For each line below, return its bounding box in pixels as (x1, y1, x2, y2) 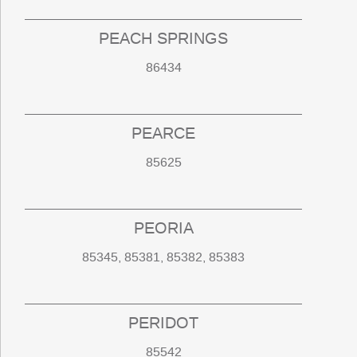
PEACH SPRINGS (99, 28, 229, 49)
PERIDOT (128, 312, 199, 334)
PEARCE (131, 123, 196, 144)
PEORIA (133, 218, 194, 239)
